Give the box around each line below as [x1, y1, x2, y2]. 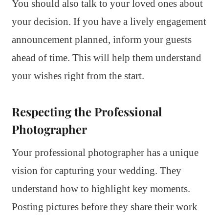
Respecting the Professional [12, 104, 162, 120]
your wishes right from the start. [12, 70, 144, 82]
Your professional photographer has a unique [12, 147, 198, 159]
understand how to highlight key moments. [12, 183, 190, 195]
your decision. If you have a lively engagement [12, 16, 206, 28]
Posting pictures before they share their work [12, 201, 197, 213]
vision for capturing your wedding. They [12, 165, 181, 177]
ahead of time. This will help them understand [12, 52, 201, 64]
